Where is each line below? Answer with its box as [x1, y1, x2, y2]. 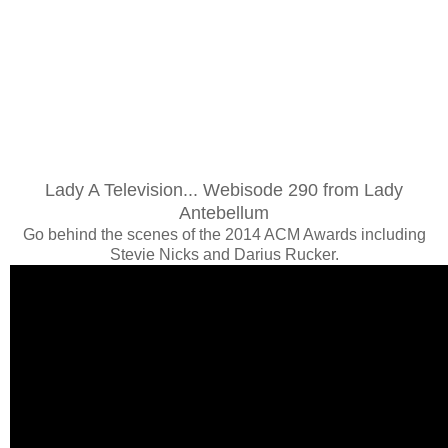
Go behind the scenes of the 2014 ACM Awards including [22, 225, 426, 243]
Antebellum [179, 202, 269, 223]
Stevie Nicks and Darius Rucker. [109, 245, 339, 263]
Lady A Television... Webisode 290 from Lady [45, 179, 403, 200]
